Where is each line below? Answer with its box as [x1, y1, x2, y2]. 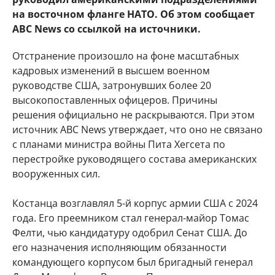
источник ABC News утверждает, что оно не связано [12, 123, 263, 136]
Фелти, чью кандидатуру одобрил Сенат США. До [12, 226, 247, 239]
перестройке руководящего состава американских [12, 152, 257, 166]
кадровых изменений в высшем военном [12, 64, 210, 77]
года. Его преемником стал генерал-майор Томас [12, 211, 249, 225]
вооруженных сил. [12, 167, 103, 180]
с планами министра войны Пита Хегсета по [12, 137, 225, 151]
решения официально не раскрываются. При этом [12, 108, 255, 122]
